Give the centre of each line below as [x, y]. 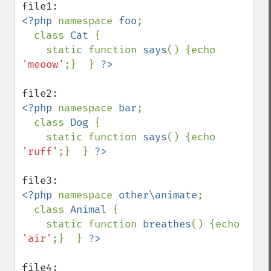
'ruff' [40, 152]
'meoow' [43, 64]
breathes [167, 224]
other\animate [158, 195]
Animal [91, 210]
